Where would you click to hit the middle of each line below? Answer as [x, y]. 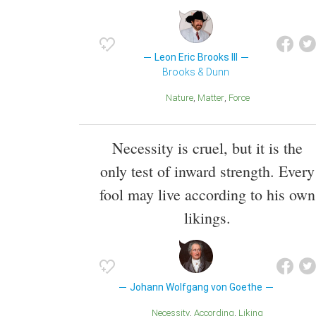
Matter [214, 98]
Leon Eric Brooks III [196, 57]
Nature [182, 98]
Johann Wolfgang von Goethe [196, 287]
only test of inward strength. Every [207, 171]
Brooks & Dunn [196, 72]
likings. [207, 217]
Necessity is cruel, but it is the [207, 147]
